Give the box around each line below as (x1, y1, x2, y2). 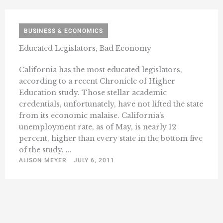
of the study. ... (19, 145, 72, 154)
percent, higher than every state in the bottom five (19, 133, 203, 143)
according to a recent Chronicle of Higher (19, 76, 175, 86)
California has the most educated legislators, (19, 65, 182, 74)
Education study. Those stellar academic (19, 88, 167, 97)
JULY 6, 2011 (74, 155, 114, 165)
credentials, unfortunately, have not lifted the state (19, 99, 203, 109)
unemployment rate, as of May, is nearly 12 (19, 122, 176, 131)
